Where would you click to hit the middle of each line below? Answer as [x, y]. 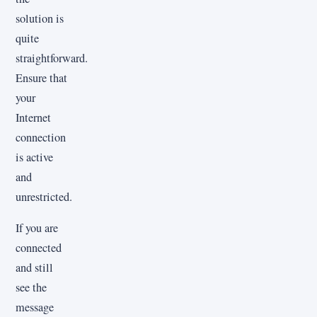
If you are [37, 227]
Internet [33, 117]
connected [39, 247]
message [35, 307]
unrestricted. [44, 196]
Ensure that [41, 77]
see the [31, 287]
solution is [40, 18]
